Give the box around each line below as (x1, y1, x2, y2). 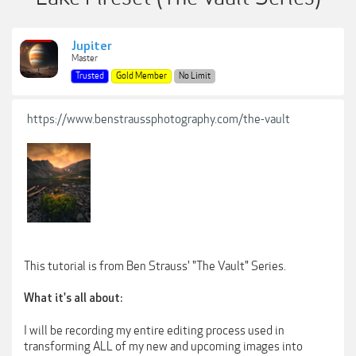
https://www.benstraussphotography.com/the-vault (27, 112, 290, 126)
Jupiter (72, 39, 112, 54)
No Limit (179, 71, 211, 81)
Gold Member (116, 71, 167, 81)
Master (72, 53, 98, 64)
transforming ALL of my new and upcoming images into (24, 339, 303, 354)
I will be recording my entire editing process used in (24, 323, 284, 338)
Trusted (75, 71, 104, 81)
